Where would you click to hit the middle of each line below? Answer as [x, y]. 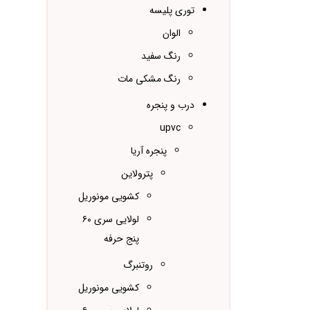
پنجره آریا [149, 151]
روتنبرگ [138, 265]
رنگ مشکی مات [149, 79]
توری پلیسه [172, 11]
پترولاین [137, 174]
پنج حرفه [122, 239]
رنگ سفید [161, 56]
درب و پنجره [171, 106]
